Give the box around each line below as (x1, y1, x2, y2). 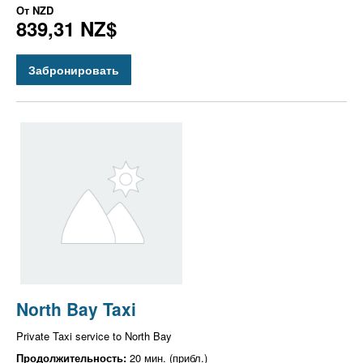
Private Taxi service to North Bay (16, 327, 172, 344)
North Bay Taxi (16, 296, 136, 321)
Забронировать (28, 61, 119, 78)
